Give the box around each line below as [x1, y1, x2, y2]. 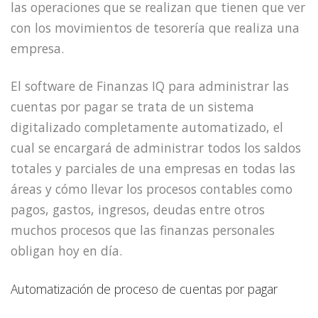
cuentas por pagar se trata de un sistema [11, 97, 254, 115]
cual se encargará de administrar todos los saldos [11, 138, 301, 156]
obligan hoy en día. [11, 241, 122, 259]
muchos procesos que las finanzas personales [11, 221, 275, 238]
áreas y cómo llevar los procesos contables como [11, 180, 292, 197]
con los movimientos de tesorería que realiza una [11, 18, 300, 36]
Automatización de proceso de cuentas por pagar [11, 280, 278, 298]
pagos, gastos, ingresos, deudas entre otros [11, 200, 265, 218]
